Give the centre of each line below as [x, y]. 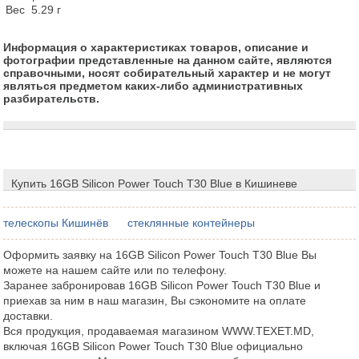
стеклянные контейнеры [192, 222]
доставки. [28, 315]
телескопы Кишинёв [56, 222]
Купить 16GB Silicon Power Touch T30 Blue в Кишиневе [155, 183]
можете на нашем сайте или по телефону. [115, 270]
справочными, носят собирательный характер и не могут [167, 73]
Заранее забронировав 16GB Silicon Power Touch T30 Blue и [162, 285]
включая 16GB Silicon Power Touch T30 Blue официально [153, 346]
